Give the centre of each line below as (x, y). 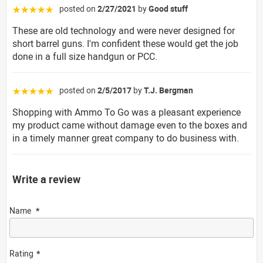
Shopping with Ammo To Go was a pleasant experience (127, 112)
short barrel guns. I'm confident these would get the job (125, 43)
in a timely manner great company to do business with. (126, 138)
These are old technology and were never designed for (124, 30)
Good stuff (168, 8)
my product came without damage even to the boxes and (130, 125)
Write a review (46, 179)
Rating (21, 253)
